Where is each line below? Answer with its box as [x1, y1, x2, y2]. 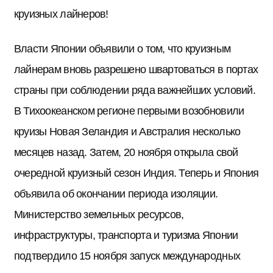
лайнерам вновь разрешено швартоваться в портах [13, 62, 258, 76]
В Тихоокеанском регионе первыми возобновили [13, 104, 244, 117]
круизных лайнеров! [13, 7, 108, 21]
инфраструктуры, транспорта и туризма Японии [13, 228, 238, 241]
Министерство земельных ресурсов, [13, 207, 184, 221]
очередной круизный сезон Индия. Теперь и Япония [13, 166, 259, 179]
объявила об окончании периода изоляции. [13, 186, 218, 200]
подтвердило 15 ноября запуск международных [13, 249, 241, 262]
